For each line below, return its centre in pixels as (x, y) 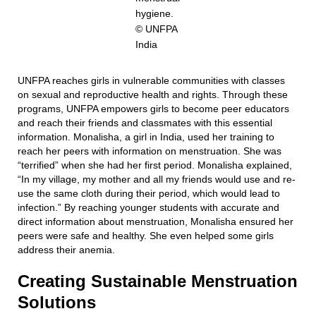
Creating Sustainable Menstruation (158, 281)
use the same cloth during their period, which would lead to (149, 194)
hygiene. (156, 14)
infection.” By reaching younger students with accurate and (148, 208)
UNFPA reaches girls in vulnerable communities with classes (151, 81)
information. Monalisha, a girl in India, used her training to (146, 137)
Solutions (57, 303)
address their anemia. (69, 250)
